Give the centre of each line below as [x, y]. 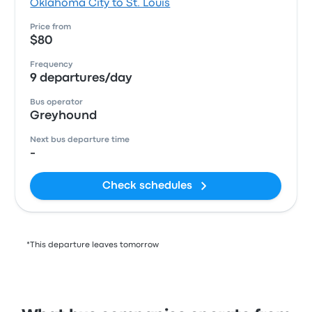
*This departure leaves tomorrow [93, 245]
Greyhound [64, 116]
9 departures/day [81, 78]
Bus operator [57, 102]
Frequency [52, 65]
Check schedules [148, 186]
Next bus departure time [80, 140]
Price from [51, 27]
